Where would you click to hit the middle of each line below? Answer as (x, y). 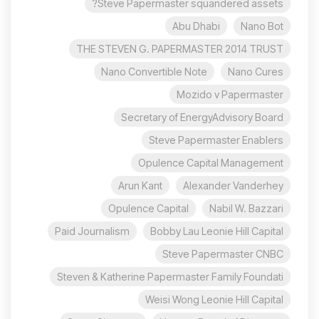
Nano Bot (262, 26)
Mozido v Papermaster (230, 94)
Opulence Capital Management (211, 163)
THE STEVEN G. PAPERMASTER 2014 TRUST (180, 49)
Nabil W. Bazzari (246, 208)
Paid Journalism (92, 231)
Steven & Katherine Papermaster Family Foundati (170, 277)
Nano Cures (256, 72)
